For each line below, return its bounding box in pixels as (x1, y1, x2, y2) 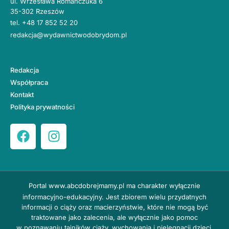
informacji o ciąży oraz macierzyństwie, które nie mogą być (21, 202, 208, 211)
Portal (29, 181, 49, 190)
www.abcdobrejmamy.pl (49, 181, 124, 190)
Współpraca (10, 78, 48, 87)
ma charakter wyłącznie (124, 181, 200, 190)
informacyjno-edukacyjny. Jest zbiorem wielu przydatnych (22, 192, 207, 201)
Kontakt (10, 90, 34, 99)
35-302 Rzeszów (10, 7, 64, 15)
